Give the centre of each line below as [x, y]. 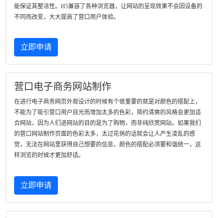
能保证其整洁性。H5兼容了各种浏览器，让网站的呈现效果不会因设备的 [108, 6]
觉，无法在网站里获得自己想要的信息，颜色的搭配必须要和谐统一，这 [108, 145]
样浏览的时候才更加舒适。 [49, 155]
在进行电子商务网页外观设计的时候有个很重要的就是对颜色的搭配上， [108, 102]
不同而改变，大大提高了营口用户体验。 [67, 17]
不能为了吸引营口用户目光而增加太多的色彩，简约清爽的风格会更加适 [108, 112]
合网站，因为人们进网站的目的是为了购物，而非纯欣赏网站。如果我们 [108, 123]
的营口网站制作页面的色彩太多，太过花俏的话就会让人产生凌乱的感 [105, 134]
